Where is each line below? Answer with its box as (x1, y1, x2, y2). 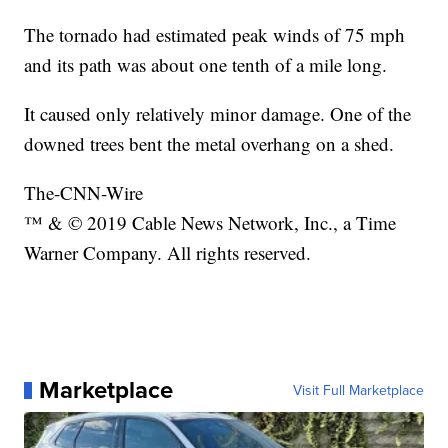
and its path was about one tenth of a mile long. (24, 52, 388, 78)
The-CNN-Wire (24, 180, 144, 206)
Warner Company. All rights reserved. (24, 240, 312, 266)
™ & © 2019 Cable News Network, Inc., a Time (24, 210, 397, 236)
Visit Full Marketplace (292, 380, 424, 401)
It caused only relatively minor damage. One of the (24, 101, 412, 127)
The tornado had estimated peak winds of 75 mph (24, 22, 406, 48)
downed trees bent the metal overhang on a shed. (24, 131, 395, 157)
